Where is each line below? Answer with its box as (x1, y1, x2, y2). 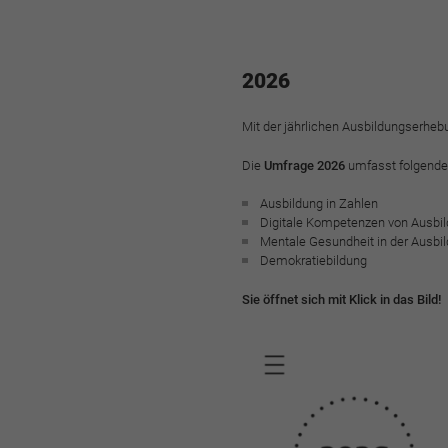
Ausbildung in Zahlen (259, 196, 378, 212)
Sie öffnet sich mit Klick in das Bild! (241, 291, 441, 307)
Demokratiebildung (259, 253, 367, 269)
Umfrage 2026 (263, 157, 348, 173)
